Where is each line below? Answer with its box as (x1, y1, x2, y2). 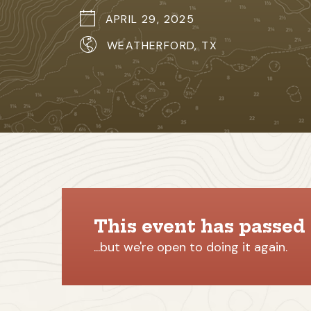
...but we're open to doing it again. (94, 238, 287, 255)
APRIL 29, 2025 (105, 11, 195, 26)
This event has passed (94, 215, 305, 237)
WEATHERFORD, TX (107, 37, 217, 53)
